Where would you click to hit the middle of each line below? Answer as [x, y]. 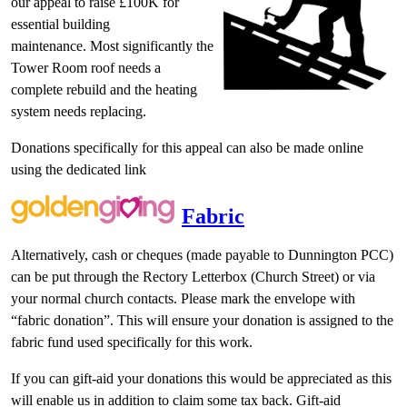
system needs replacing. [80, 111]
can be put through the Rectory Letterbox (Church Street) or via [193, 276]
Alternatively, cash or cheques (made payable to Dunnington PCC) [202, 254]
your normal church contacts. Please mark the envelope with [183, 298]
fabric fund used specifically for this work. [132, 342]
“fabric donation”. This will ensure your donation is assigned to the [202, 320]
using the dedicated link [79, 169]
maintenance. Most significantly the [112, 45]
